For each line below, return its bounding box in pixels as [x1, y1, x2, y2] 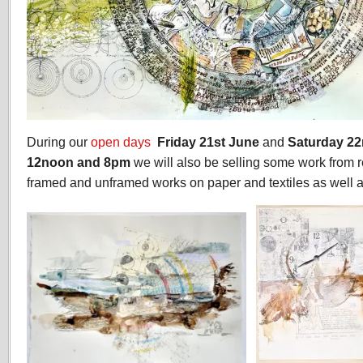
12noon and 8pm [27, 155, 130, 169]
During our [27, 135, 91, 149]
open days [91, 135, 151, 149]
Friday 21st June [157, 135, 259, 149]
